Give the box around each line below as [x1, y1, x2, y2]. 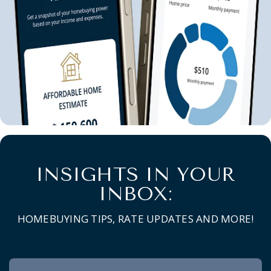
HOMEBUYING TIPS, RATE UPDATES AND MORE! [17, 211, 254, 226]
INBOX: [99, 182, 172, 205]
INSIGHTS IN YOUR [36, 163, 235, 186]
